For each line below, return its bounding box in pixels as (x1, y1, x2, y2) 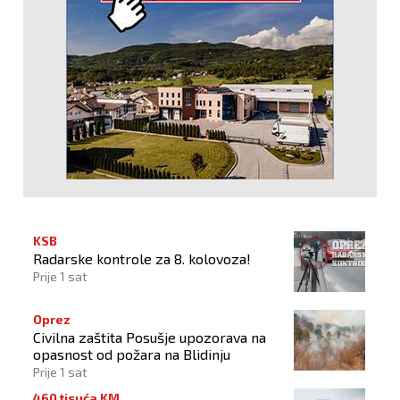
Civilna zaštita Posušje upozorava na (33, 328, 266, 346)
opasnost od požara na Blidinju (33, 345, 230, 362)
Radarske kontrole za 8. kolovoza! (33, 249, 251, 267)
